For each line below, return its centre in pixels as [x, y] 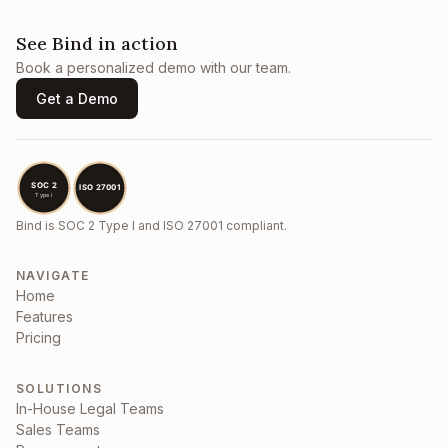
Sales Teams [58, 429]
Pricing [38, 337]
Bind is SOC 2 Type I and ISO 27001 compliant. [151, 225]
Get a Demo [77, 98]
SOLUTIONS [59, 388]
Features [44, 316]
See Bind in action [97, 43]
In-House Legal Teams [90, 408]
